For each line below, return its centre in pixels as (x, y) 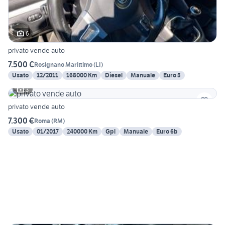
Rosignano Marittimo (63, 64)
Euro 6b (167, 132)
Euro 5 (172, 75)
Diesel (114, 75)
